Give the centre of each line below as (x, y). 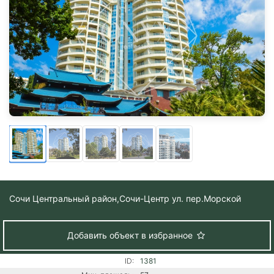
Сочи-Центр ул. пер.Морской (180, 198)
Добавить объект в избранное (131, 235)
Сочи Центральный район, (64, 198)
